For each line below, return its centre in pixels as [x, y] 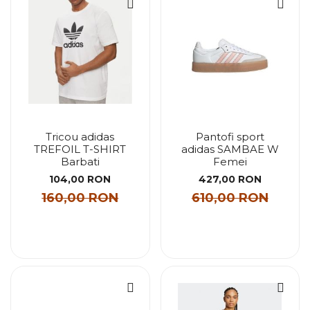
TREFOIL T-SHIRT [80, 149]
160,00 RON [80, 198]
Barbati [80, 162]
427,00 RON [230, 179]
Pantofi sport [230, 137]
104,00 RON [80, 179]
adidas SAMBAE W [230, 149]
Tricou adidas [80, 137]
